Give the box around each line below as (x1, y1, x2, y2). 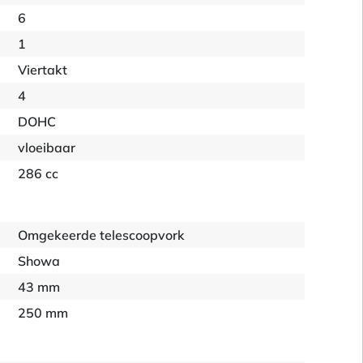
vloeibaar (18, 139, 76, 156)
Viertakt (18, 62, 68, 78)
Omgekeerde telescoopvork (18, 227, 186, 243)
